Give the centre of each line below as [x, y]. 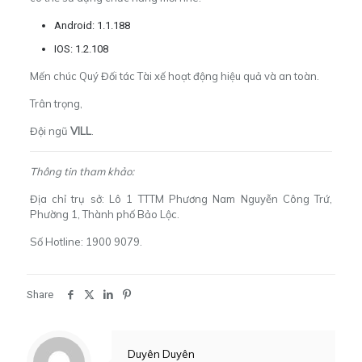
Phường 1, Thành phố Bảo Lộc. [104, 214]
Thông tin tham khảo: [82, 171]
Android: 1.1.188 [92, 25]
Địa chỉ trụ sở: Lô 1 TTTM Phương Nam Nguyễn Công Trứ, [181, 198]
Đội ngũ [50, 130]
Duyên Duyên [161, 354]
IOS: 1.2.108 [81, 48]
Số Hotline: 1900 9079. [86, 241]
